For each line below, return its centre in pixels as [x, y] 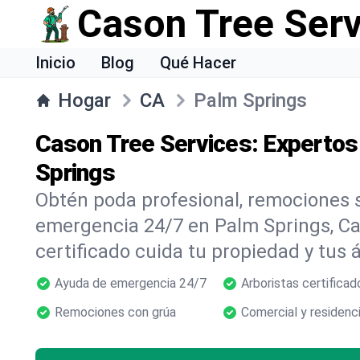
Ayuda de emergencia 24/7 [131, 283]
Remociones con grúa [115, 312]
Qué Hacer [198, 63]
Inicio [55, 63]
